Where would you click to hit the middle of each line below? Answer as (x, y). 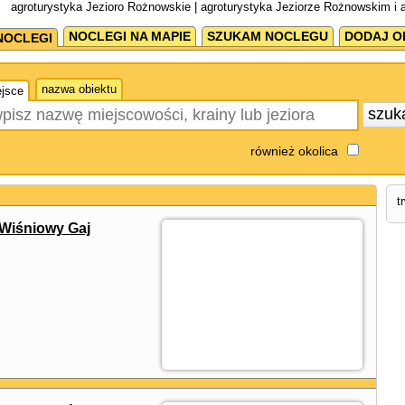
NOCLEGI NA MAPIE (129, 36)
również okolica (294, 151)
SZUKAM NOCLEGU (267, 36)
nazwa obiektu (79, 89)
